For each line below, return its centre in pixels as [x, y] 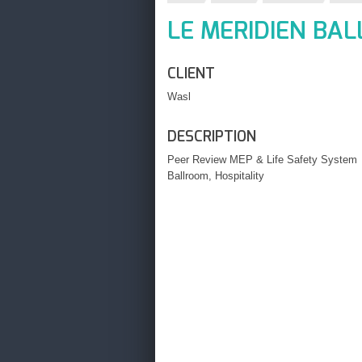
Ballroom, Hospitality [216, 176]
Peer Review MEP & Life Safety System [262, 160]
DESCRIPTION [212, 137]
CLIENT [191, 74]
